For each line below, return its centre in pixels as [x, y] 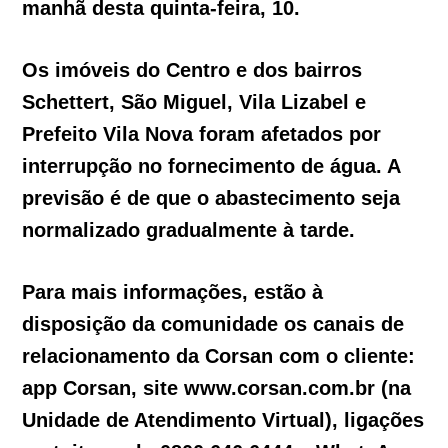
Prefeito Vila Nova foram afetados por [202, 134]
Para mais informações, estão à [173, 292]
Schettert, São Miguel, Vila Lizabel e [194, 102]
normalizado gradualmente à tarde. [189, 230]
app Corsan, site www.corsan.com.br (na [217, 388]
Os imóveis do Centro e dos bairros [192, 70]
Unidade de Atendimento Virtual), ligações [223, 420]
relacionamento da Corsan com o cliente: [219, 356]
